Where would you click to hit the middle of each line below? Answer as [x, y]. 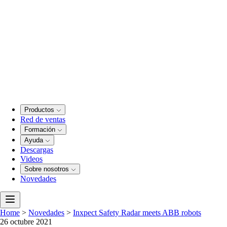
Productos [40, 110]
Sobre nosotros [48, 169]
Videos [31, 159]
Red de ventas [43, 120]
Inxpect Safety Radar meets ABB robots [137, 213]
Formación [41, 130]
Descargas [37, 150]
